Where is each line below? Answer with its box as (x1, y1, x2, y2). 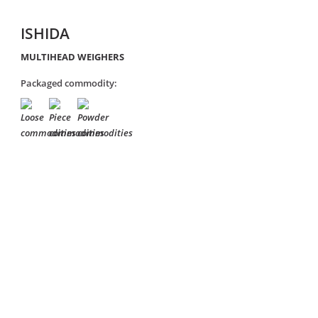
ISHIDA (21, 23, 70, 43)
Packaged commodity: (21, 77, 118, 89)
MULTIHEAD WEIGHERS (21, 50, 125, 63)
